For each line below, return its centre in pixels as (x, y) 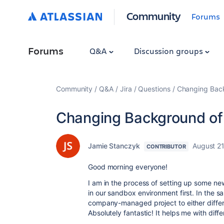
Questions (154, 89)
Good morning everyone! (128, 167)
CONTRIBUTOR (166, 146)
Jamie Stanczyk (114, 146)
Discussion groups (169, 51)
